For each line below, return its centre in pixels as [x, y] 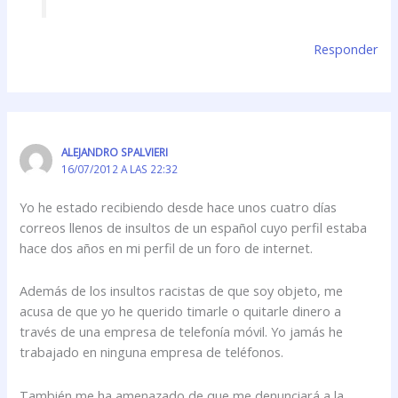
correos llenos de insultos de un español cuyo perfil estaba [194, 227]
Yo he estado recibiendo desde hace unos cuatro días [179, 207]
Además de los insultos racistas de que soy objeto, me [182, 291]
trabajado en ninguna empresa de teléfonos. [152, 352]
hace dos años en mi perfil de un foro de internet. [167, 247]
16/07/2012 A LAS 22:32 [119, 169]
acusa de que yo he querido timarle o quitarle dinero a [181, 311]
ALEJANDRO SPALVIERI [114, 152]
